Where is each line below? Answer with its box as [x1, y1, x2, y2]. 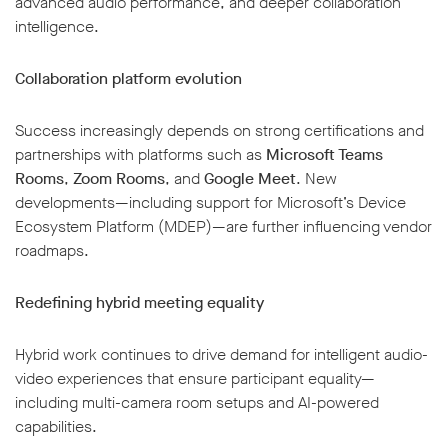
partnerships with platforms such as [15, 144, 266, 166]
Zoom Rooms [73, 168, 165, 190]
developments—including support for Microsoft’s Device [15, 192, 406, 214]
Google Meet [204, 168, 296, 190]
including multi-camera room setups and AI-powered [15, 392, 379, 414]
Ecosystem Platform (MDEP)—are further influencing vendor [15, 216, 432, 238]
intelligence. [15, 16, 99, 38]
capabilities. [15, 416, 97, 438]
